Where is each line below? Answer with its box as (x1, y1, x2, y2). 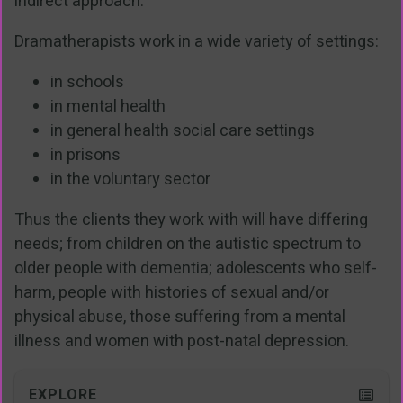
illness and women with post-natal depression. (14, 329, 349, 354)
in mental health (50, 94, 166, 120)
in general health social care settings (50, 119, 315, 144)
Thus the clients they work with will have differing (14, 208, 368, 233)
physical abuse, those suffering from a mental (14, 305, 345, 330)
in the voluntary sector (50, 167, 210, 193)
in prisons (50, 143, 121, 168)
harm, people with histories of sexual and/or (14, 281, 329, 306)
